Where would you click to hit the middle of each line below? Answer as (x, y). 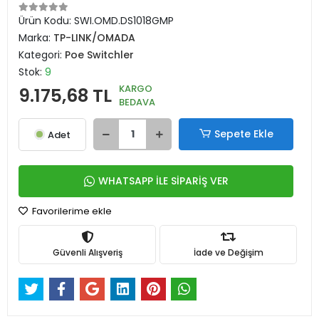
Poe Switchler (99, 55)
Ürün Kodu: (46, 21)
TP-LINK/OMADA (94, 38)
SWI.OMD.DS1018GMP (124, 21)
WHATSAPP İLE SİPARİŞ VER (163, 181)
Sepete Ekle (244, 134)
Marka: (36, 38)
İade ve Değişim (228, 252)
